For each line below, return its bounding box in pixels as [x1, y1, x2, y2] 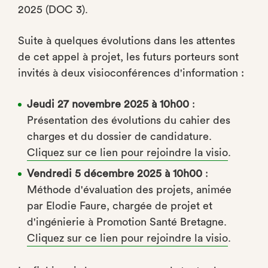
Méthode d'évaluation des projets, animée [27, 184, 232, 195]
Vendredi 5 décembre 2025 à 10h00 [27, 168, 202, 179]
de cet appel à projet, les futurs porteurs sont [18, 51, 239, 62]
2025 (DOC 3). [18, 4, 88, 15]
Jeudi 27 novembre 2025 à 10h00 [27, 99, 189, 109]
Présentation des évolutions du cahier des [27, 115, 230, 126]
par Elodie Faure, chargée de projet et [27, 200, 212, 211]
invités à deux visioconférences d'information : [18, 68, 244, 78]
